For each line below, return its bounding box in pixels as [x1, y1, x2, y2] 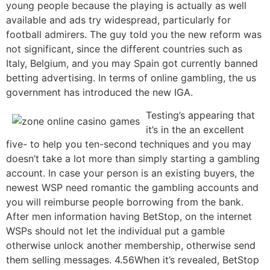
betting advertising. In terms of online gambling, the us [6, 71, 256, 84]
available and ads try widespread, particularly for [6, 13, 231, 26]
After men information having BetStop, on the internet [6, 210, 252, 223]
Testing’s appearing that [146, 109, 255, 122]
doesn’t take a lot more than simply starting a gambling [6, 152, 260, 165]
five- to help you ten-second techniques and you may [6, 138, 251, 151]
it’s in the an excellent [146, 124, 244, 136]
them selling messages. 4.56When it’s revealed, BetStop [6, 254, 259, 266]
